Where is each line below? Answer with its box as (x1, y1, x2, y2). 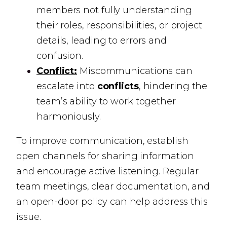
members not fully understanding (36, 5, 192, 16)
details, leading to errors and (36, 35, 167, 46)
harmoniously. (36, 111, 101, 122)
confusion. (36, 50, 84, 61)
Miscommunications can (77, 65, 193, 77)
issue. (16, 211, 41, 222)
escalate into (36, 81, 97, 92)
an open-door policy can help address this (16, 196, 208, 207)
